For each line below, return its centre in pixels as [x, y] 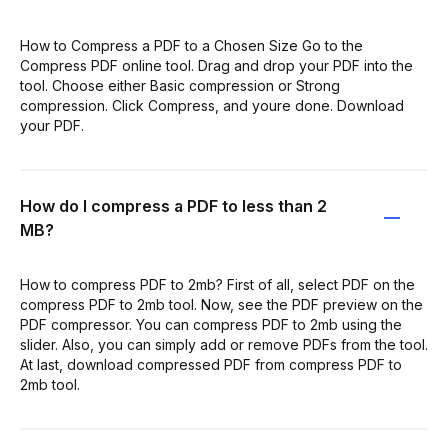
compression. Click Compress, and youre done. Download [212, 105]
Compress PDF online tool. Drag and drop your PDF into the [216, 65]
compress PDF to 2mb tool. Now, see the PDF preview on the [221, 304]
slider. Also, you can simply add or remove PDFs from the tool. [224, 344]
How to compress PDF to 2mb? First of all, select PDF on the [217, 284]
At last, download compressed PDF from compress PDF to [211, 364]
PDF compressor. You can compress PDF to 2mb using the [211, 324]
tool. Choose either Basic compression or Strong [180, 85]
